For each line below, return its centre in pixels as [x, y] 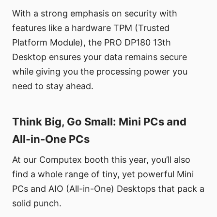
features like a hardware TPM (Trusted [91, 28]
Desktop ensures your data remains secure [100, 57]
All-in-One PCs [51, 139]
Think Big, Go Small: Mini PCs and [99, 121]
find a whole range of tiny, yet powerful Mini [103, 174]
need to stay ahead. [53, 86]
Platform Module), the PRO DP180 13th [92, 42]
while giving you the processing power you [100, 71]
